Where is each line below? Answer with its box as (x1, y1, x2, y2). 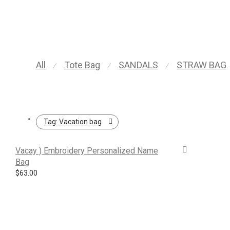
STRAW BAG (177, 60, 226, 70)
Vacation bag (59, 118, 102, 126)
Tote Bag (64, 60, 100, 70)
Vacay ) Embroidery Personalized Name (15, 146, 158, 156)
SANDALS (119, 60, 158, 70)
